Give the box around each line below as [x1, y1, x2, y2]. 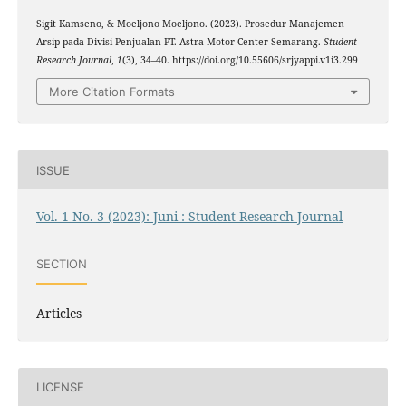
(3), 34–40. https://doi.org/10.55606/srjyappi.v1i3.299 [121, 53, 358, 66]
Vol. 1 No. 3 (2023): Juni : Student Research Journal [35, 208, 343, 226]
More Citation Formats [49, 84, 175, 100]
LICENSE [35, 380, 84, 395]
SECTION [35, 256, 87, 271]
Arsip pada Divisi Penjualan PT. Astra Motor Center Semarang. [35, 34, 324, 48]
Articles [35, 304, 82, 322]
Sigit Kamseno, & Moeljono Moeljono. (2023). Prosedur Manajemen [35, 16, 344, 30]
